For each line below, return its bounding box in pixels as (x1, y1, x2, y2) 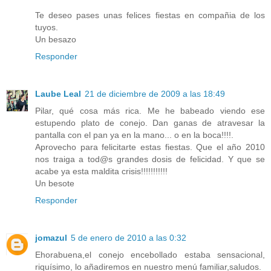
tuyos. (35, 22, 58, 33)
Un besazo (35, 34, 76, 45)
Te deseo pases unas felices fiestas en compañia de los (35, 10, 265, 21)
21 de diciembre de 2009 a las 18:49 (85, 89, 225, 99)
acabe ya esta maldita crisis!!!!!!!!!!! (35, 166, 168, 177)
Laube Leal (35, 89, 81, 99)
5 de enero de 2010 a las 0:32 (71, 233, 186, 243)
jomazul (35, 233, 67, 243)
